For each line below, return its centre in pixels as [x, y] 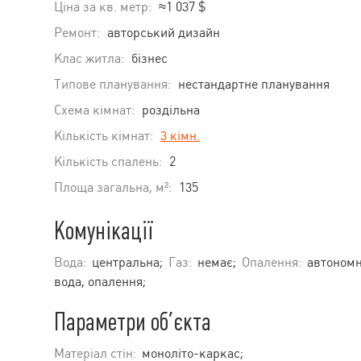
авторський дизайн [164, 32]
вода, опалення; [100, 281]
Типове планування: [112, 84]
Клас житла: [89, 58]
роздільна [171, 110]
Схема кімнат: [94, 110]
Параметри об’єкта [133, 322]
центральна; [127, 262]
